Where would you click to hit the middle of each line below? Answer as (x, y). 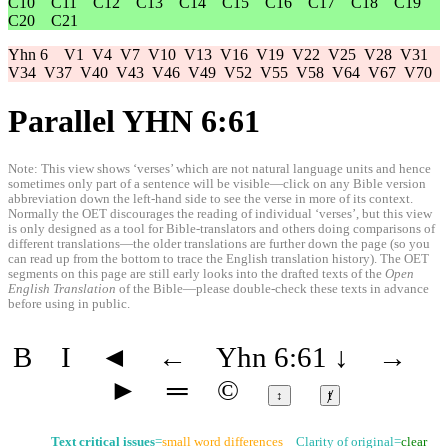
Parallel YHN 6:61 (134, 121)
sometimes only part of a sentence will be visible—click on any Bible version (217, 183)
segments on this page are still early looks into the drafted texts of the (196, 273)
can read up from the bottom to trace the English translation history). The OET (218, 258)
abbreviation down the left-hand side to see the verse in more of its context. (210, 198)
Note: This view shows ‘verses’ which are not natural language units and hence (219, 168)
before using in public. (69, 303)
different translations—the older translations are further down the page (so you (219, 243)
